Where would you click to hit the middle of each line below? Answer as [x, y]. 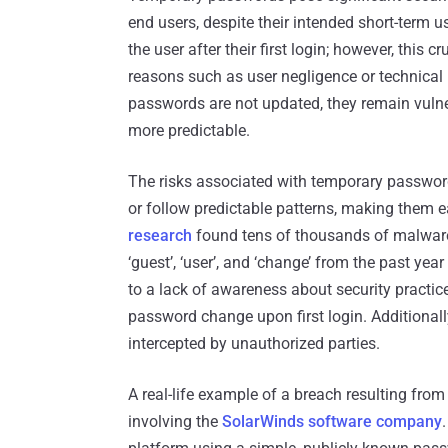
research [160, 236]
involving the [175, 422]
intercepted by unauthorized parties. [254, 344]
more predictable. [189, 131]
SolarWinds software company [332, 422]
